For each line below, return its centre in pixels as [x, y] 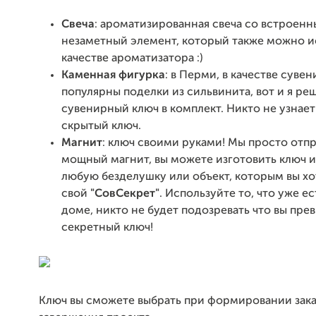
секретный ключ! [107, 228]
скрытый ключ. [101, 126]
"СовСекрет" [125, 194]
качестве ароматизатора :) [132, 59]
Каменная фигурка [113, 75]
